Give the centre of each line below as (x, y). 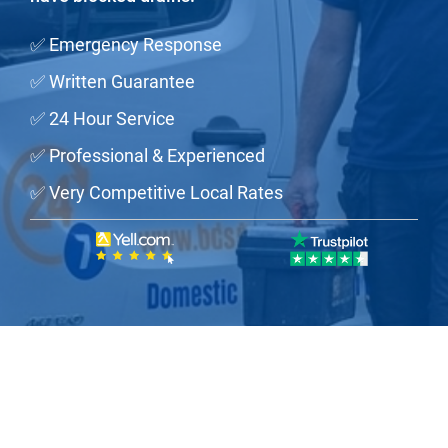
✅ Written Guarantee (112, 81)
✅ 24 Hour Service (102, 118)
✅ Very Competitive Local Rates (156, 192)
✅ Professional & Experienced (147, 155)
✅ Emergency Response (126, 44)
